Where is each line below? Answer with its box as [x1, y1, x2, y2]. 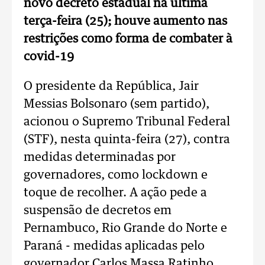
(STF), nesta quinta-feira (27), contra [24, 134, 230, 146]
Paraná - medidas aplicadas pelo [24, 240, 205, 252]
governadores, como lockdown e [24, 169, 208, 181]
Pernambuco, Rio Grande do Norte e [24, 222, 227, 234]
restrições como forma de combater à [24, 33, 232, 45]
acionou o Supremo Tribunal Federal [24, 116, 230, 128]
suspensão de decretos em [24, 205, 172, 216]
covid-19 [24, 51, 74, 63]
